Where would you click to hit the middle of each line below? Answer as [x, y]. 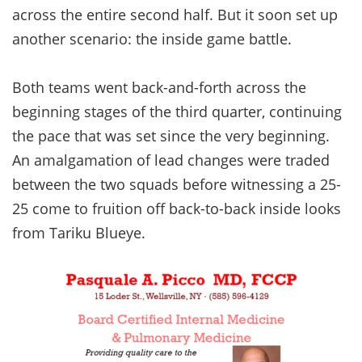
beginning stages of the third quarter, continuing [177, 111]
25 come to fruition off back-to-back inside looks [177, 208]
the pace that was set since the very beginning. [171, 135]
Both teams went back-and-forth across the [159, 87]
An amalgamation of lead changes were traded [171, 160]
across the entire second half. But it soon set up [175, 14]
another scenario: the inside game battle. [152, 38]
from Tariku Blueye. [79, 232]
